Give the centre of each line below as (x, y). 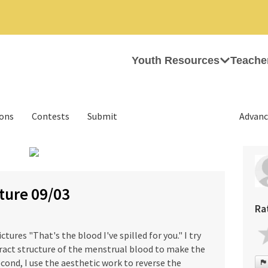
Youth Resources (176, 60)
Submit (102, 116)
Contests (51, 116)
